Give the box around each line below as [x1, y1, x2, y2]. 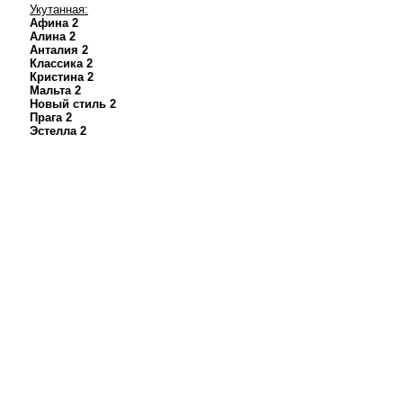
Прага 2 [30, 111, 72, 124]
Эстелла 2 [30, 124, 86, 138]
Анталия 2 [30, 43, 88, 57]
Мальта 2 [30, 84, 81, 97]
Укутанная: [30, 3, 88, 16]
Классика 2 [30, 57, 93, 70]
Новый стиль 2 [30, 97, 116, 111]
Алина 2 [30, 30, 76, 43]
